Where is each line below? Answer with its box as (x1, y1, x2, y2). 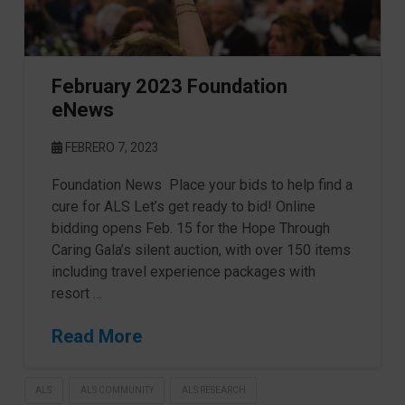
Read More (51, 325, 142, 347)
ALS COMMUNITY (80, 385, 154, 396)
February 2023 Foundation (51, 74, 287, 98)
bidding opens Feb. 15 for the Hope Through (51, 219, 330, 237)
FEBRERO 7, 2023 (61, 139, 159, 155)
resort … (51, 284, 102, 302)
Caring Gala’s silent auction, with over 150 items (51, 240, 351, 259)
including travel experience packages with (51, 262, 316, 280)
